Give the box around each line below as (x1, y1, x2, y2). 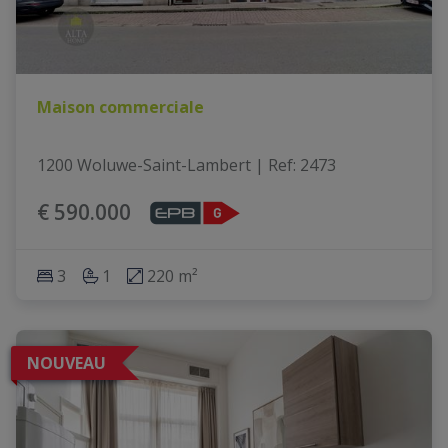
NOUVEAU (27, 352, 106, 375)
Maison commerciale (36, 95, 204, 118)
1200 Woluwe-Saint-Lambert (36, 153, 251, 176)
